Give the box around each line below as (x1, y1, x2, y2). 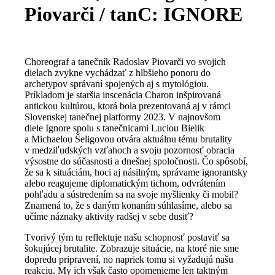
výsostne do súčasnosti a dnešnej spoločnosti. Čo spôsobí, (25, 156, 248, 167)
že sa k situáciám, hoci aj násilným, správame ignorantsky (25, 167, 247, 178)
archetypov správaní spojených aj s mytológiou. (25, 79, 209, 90)
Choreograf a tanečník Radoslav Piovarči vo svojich (25, 56, 226, 68)
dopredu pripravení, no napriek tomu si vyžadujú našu (25, 254, 233, 265)
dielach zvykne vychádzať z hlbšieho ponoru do (25, 68, 211, 79)
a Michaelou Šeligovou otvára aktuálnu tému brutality (25, 134, 232, 145)
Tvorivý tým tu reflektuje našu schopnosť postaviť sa (25, 232, 230, 243)
